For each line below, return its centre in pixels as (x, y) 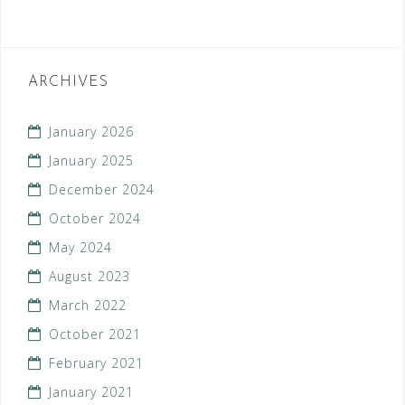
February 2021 (96, 363)
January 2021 (91, 392)
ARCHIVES (68, 83)
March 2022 (88, 306)
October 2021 (95, 334)
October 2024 (95, 219)
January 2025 (91, 161)
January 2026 (91, 132)
